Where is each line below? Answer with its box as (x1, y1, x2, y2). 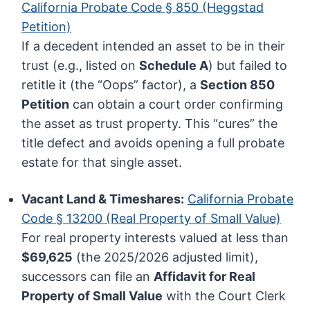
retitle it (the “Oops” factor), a (21, 77, 201, 93)
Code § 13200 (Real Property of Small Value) (21, 211, 282, 226)
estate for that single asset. (21, 155, 183, 170)
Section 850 (200, 77, 275, 93)
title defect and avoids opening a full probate (21, 136, 285, 151)
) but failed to (208, 58, 288, 73)
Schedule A (139, 58, 209, 73)
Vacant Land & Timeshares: (21, 192, 185, 207)
